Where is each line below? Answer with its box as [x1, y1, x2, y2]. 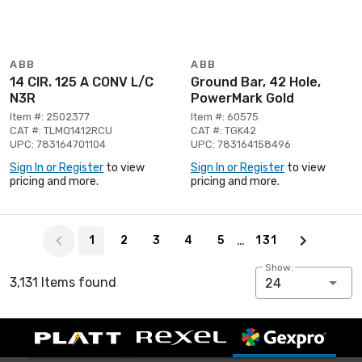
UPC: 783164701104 [10, 137, 106, 150]
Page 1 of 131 [9, 215, 87, 231]
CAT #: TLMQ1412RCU [10, 124, 112, 137]
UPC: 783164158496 [191, 137, 291, 150]
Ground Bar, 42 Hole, [191, 74, 321, 90]
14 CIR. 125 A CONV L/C [10, 74, 154, 90]
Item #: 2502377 [10, 110, 90, 123]
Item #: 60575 [191, 110, 259, 123]
